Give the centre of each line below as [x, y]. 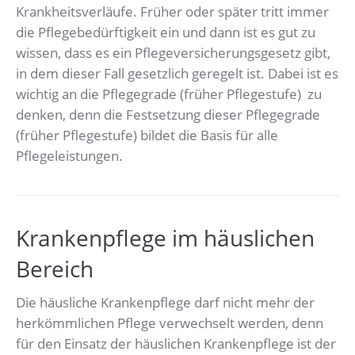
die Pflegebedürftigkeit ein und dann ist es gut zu [166, 32]
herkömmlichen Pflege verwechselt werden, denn [170, 323]
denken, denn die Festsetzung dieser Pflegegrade [168, 115]
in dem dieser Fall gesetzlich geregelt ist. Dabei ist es [177, 74]
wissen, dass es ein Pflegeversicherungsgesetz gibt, [173, 53]
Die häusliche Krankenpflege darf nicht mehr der [165, 303]
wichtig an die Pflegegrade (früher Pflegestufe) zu [169, 94]
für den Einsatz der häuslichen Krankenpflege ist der [176, 344]
